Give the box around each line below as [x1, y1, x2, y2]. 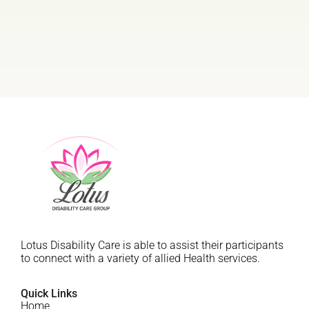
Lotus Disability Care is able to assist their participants [21, 238, 283, 252]
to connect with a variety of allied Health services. [21, 251, 260, 265]
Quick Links [21, 287, 77, 301]
